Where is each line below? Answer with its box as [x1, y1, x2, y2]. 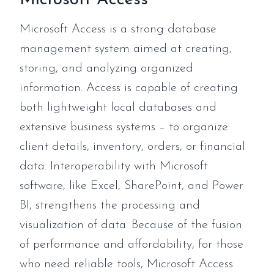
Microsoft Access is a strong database [20, 23, 217, 35]
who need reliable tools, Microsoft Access [20, 257, 233, 270]
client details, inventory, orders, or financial [20, 140, 245, 153]
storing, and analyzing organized [20, 62, 193, 75]
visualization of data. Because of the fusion [20, 218, 242, 231]
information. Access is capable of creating [20, 81, 238, 94]
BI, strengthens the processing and [20, 199, 200, 212]
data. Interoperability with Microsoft [20, 160, 208, 172]
